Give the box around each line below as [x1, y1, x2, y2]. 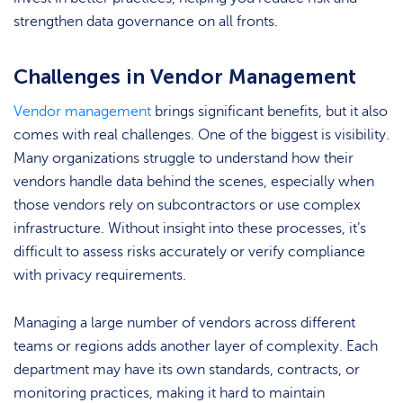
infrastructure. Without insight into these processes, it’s [13, 220, 366, 237]
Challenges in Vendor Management [13, 63, 356, 89]
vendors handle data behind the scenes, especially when [13, 174, 374, 191]
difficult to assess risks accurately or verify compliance [13, 244, 365, 261]
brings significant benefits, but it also [151, 103, 388, 121]
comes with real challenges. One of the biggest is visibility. [13, 127, 390, 144]
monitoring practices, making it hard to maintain [13, 384, 325, 401]
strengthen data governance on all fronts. [13, 13, 278, 30]
